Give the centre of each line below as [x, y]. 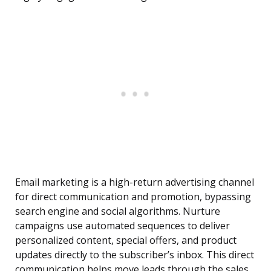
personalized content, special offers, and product [126, 240]
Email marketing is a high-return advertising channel [135, 182]
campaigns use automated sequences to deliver [122, 226]
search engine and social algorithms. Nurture [118, 211]
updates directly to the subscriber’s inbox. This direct [135, 255]
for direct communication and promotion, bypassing [133, 197]
